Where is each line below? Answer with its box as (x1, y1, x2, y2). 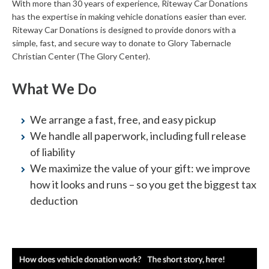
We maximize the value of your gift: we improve (30, 161, 250, 175)
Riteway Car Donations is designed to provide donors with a (12, 24, 236, 35)
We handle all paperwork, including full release (30, 128, 246, 142)
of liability (30, 145, 75, 159)
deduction (30, 193, 78, 207)
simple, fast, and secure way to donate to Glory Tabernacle (12, 37, 231, 48)
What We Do (12, 79, 97, 97)
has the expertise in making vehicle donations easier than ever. (12, 11, 246, 22)
